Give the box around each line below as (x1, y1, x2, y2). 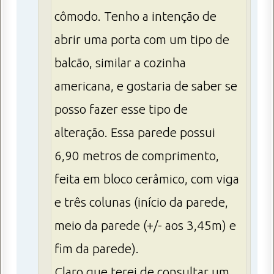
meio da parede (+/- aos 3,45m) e (54, 218, 236, 233)
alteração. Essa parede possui (54, 125, 215, 140)
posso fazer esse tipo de (54, 102, 188, 117)
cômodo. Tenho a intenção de (54, 9, 217, 24)
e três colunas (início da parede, (54, 195, 228, 210)
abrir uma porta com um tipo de (54, 32, 229, 47)
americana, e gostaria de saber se (54, 79, 237, 94)
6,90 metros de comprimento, (54, 149, 219, 163)
